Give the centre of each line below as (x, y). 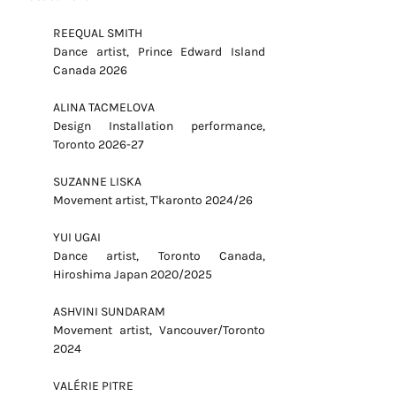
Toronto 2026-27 (99, 145)
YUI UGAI (77, 237)
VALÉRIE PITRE (93, 386)
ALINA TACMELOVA (104, 107)
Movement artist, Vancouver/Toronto (159, 330)
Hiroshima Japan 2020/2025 (133, 274)
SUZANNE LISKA (97, 182)
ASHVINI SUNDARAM (109, 312)
